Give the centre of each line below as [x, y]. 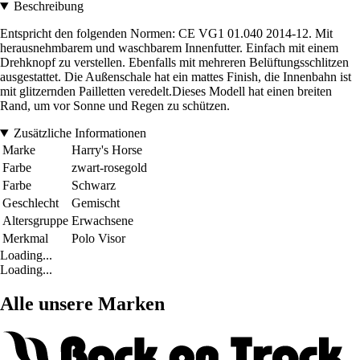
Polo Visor [98, 239]
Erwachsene [102, 221]
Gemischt [96, 203]
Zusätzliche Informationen [80, 133]
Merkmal [25, 239]
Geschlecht [31, 203]
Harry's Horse [107, 150]
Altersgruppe [35, 221]
